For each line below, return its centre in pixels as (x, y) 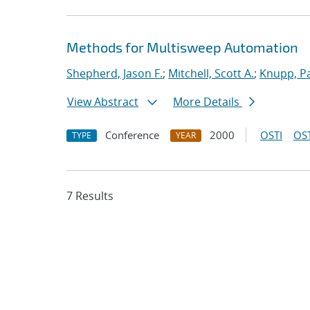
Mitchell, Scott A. (211, 73)
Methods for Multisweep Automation (182, 47)
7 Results (90, 196)
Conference (132, 135)
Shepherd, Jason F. (115, 73)
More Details (208, 102)
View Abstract (103, 102)
